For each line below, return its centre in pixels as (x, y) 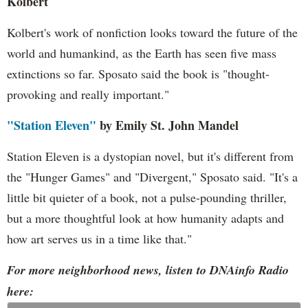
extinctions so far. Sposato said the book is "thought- (138, 74)
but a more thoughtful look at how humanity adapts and (145, 218)
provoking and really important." (88, 95)
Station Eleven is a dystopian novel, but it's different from (150, 156)
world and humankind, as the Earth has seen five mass (142, 53)
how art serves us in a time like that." (99, 239)
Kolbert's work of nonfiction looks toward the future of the (152, 33)
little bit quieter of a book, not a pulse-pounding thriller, (147, 198)
